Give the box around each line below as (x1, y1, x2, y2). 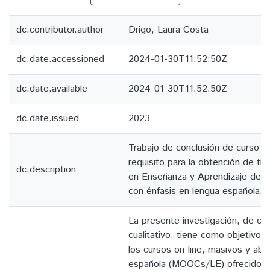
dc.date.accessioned (16, 52, 104, 66)
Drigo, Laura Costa (128, 23, 209, 37)
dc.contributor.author (16, 23, 104, 37)
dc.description (16, 163, 76, 177)
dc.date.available (16, 82, 87, 96)
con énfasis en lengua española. (128, 184, 263, 198)
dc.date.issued (16, 111, 79, 125)
